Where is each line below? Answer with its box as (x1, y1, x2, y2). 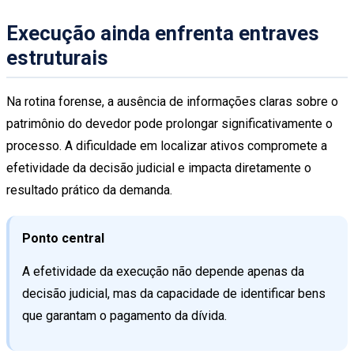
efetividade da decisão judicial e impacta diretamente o (6, 160, 311, 175)
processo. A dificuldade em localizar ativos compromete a (6, 137, 327, 153)
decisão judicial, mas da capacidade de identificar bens (22, 285, 326, 301)
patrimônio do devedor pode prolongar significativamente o (6, 115, 333, 131)
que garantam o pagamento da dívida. (22, 307, 227, 323)
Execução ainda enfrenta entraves (6, 21, 319, 45)
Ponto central (22, 230, 104, 246)
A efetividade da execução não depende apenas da (22, 263, 304, 279)
